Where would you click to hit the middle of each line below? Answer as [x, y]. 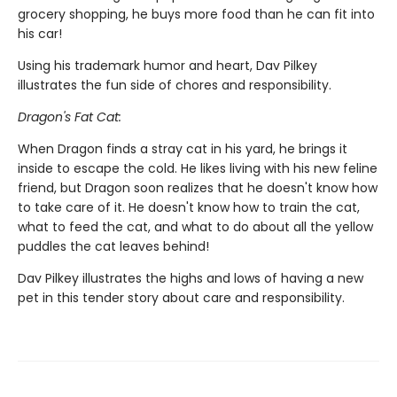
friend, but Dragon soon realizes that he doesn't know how [198, 188]
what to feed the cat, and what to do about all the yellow [195, 227]
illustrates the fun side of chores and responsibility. [175, 85]
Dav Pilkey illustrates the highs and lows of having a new [191, 278]
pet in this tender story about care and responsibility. [181, 298]
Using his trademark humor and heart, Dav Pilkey [167, 66]
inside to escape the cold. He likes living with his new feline [198, 168]
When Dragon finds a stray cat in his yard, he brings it [183, 149]
